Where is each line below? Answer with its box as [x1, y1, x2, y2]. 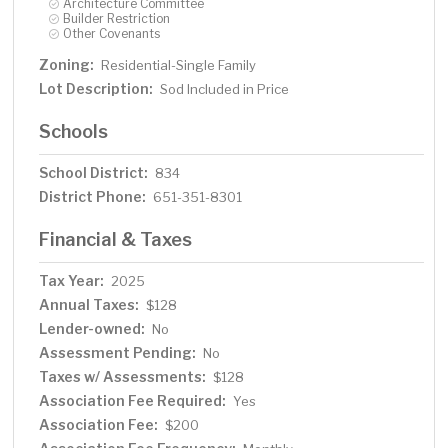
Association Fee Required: [39, 392, 227, 410]
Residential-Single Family [101, 57, 257, 74]
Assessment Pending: [39, 344, 197, 362]
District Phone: [39, 188, 147, 206]
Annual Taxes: [39, 296, 140, 314]
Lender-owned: [39, 320, 146, 338]
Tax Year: [39, 272, 105, 290]
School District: [39, 164, 149, 182]
